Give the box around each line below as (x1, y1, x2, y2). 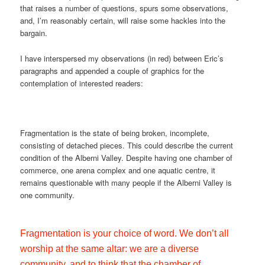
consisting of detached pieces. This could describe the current (20, 139, 234, 151)
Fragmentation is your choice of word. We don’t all (20, 228, 230, 238)
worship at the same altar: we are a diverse (20, 243, 199, 254)
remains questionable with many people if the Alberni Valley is (20, 176, 232, 188)
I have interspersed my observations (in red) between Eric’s (20, 52, 224, 64)
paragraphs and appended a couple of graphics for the (20, 64, 205, 76)
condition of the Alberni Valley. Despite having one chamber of (20, 151, 233, 163)
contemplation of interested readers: (20, 77, 144, 89)
